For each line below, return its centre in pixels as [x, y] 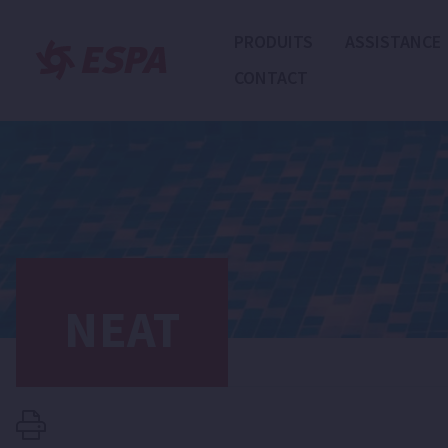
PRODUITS [273, 41]
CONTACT [270, 77]
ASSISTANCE [392, 41]
